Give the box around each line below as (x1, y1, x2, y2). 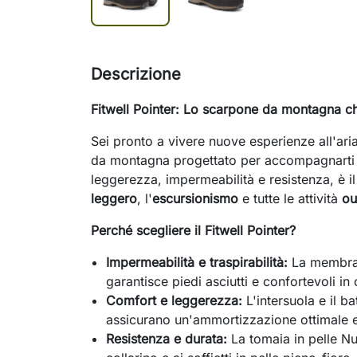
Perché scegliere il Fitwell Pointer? (91, 222, 296, 239)
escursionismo (152, 190, 238, 207)
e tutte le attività (238, 190, 342, 207)
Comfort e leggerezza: (106, 292, 243, 309)
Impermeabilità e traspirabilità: (106, 254, 288, 271)
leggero (91, 190, 137, 207)
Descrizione (91, 65, 181, 84)
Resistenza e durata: (106, 331, 228, 347)
